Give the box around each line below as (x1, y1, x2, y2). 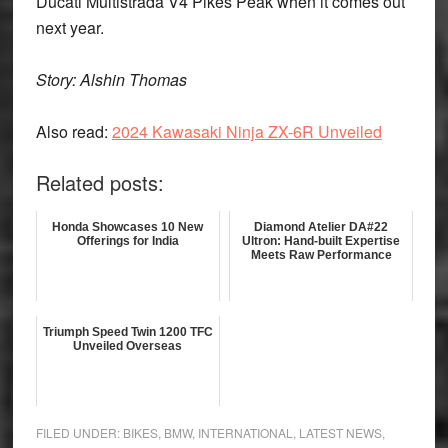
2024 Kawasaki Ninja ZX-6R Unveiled (111, 119, 382, 143)
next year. (35, 15, 104, 39)
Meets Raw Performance (250, 247, 392, 262)
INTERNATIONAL (197, 423, 293, 441)
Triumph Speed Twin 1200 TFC (42, 324, 213, 339)
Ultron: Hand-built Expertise (242, 233, 401, 248)
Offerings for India (76, 233, 179, 248)
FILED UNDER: (35, 423, 123, 441)
